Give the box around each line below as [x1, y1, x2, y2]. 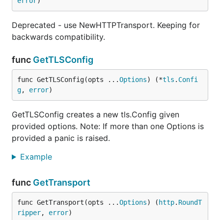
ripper [17, 209, 41, 217]
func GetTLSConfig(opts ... [17, 76, 119, 83]
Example [20, 152, 55, 162]
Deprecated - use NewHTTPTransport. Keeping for [12, 20, 200, 30]
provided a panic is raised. [12, 133, 110, 143]
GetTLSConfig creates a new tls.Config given [12, 110, 179, 119]
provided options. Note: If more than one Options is [12, 121, 204, 131]
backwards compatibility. [12, 32, 105, 42]
